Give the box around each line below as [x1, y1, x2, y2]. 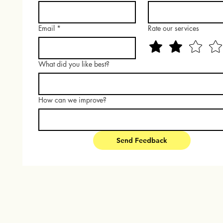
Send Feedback [116, 136, 168, 145]
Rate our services [148, 23, 200, 33]
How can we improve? [38, 95, 107, 105]
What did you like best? [38, 59, 110, 69]
